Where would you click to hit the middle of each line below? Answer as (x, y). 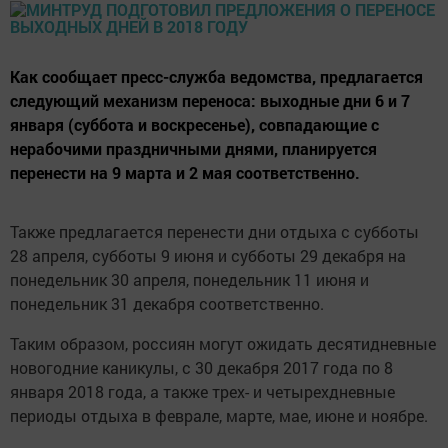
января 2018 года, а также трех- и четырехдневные (202, 392)
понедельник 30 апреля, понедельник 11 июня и (189, 280)
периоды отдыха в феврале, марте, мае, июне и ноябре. (219, 416)
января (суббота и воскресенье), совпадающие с (194, 125)
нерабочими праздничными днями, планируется (193, 149)
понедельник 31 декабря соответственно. (167, 304)
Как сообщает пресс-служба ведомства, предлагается (216, 77)
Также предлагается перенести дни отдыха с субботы (214, 232)
